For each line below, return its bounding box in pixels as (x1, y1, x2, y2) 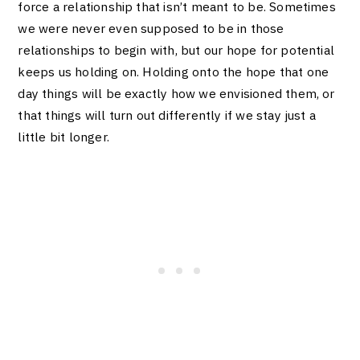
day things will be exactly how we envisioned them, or (18, 85, 335, 102)
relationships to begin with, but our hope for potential (18, 42, 335, 59)
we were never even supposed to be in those (18, 20, 284, 37)
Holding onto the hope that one (142, 63, 329, 80)
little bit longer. (18, 129, 109, 145)
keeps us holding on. (18, 63, 143, 80)
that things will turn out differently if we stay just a (18, 107, 317, 124)
